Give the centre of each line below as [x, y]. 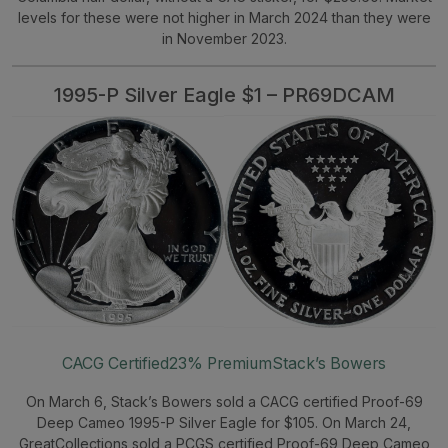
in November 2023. [224, 39]
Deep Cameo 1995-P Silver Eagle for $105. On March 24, [224, 422]
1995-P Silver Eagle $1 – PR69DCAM [224, 95]
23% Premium [220, 363]
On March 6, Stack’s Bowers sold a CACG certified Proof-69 [224, 401]
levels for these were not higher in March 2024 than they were [224, 18]
